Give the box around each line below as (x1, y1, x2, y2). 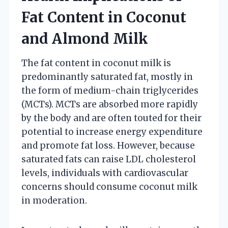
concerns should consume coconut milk (21, 181, 197, 192)
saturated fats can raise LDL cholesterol (21, 153, 196, 165)
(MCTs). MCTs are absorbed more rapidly (21, 98, 198, 110)
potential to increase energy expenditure (21, 126, 203, 137)
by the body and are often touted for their (21, 112, 202, 124)
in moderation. (21, 194, 87, 206)
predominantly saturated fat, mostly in (21, 71, 193, 82)
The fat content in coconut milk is (21, 57, 171, 69)
